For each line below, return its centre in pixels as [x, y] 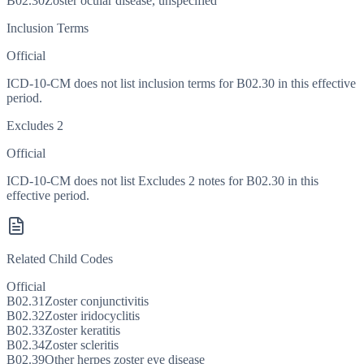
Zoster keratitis [82, 331]
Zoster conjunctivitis [97, 301]
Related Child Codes [60, 259]
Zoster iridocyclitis [92, 316]
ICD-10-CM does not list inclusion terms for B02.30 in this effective [181, 84]
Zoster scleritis [82, 345]
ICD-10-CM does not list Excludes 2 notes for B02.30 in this [162, 181]
